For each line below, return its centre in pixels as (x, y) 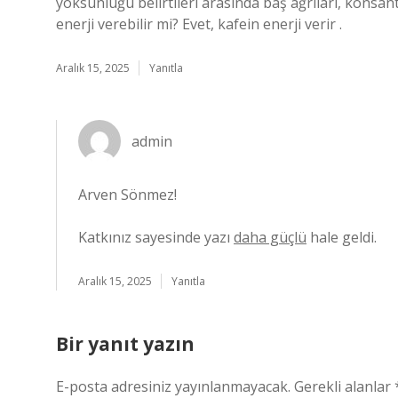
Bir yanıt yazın (125, 344)
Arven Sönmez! (127, 195)
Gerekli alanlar (344, 386)
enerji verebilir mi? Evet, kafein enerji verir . (199, 24)
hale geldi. (342, 237)
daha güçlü (270, 237)
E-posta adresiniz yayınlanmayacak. (173, 386)
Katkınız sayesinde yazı (156, 237)
